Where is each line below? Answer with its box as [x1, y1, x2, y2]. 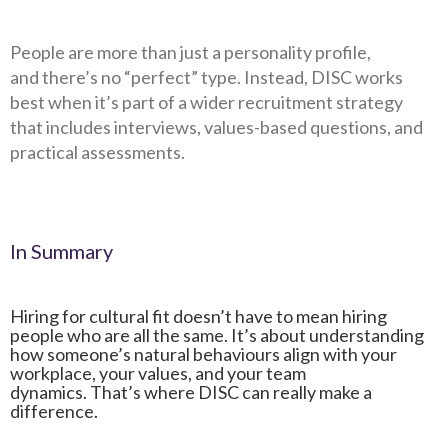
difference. [10, 400, 98, 422]
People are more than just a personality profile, [10, 41, 371, 63]
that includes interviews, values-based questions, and [10, 116, 423, 138]
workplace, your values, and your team [10, 362, 306, 384]
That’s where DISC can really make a [90, 381, 372, 403]
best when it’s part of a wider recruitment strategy [10, 91, 403, 113]
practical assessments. [10, 141, 185, 163]
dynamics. [10, 381, 90, 403]
